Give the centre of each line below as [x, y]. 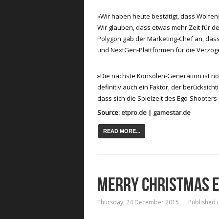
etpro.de [134, 112]
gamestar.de [172, 112]
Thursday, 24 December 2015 [138, 202]
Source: [109, 112]
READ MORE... [122, 131]
